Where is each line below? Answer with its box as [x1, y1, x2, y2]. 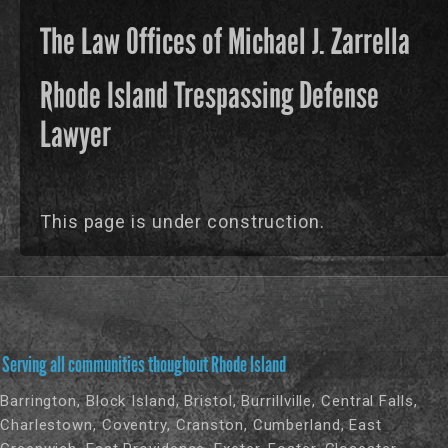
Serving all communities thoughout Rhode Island [2, 351, 286, 378]
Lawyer [40, 113, 111, 157]
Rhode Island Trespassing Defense [40, 74, 379, 118]
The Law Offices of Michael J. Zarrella [40, 20, 410, 64]
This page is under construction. [40, 211, 325, 232]
